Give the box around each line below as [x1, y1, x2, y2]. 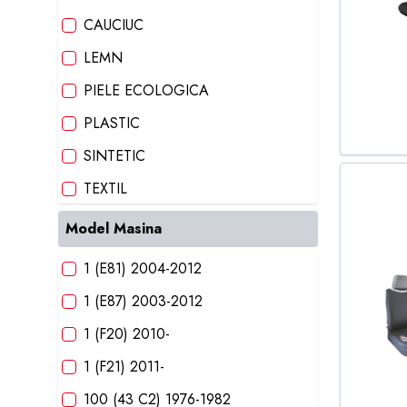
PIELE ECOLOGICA [84, 80, 209, 101]
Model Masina [65, 218, 162, 239]
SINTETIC [84, 145, 145, 166]
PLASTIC [84, 113, 140, 134]
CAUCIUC [84, 15, 144, 35]
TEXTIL [84, 178, 127, 199]
